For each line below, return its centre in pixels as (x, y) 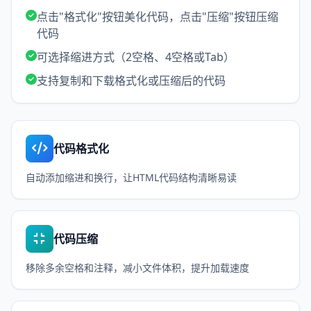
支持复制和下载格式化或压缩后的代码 (131, 81)
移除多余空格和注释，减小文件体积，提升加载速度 (137, 268)
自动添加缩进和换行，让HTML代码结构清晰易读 (131, 177)
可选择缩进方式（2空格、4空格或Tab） (136, 57)
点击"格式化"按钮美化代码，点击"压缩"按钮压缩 (158, 17)
